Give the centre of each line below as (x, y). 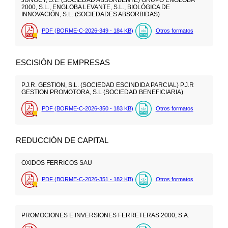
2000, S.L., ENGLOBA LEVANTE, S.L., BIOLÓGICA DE (95, 7)
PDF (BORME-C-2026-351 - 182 (83, 179)
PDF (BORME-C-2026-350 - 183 (83, 108)
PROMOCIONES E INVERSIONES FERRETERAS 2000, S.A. (105, 215)
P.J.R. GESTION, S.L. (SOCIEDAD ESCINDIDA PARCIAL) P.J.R (107, 85)
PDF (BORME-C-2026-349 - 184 (83, 30)
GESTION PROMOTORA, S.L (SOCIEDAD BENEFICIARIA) (102, 92)
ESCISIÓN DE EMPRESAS (63, 62)
